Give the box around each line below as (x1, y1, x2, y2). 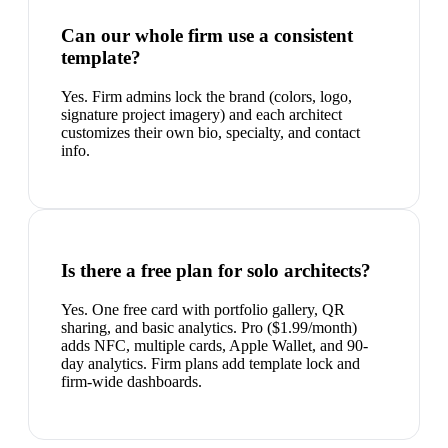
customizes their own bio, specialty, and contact (61, 123, 360, 141)
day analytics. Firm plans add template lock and (61, 355, 360, 373)
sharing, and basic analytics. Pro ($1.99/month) (61, 319, 357, 337)
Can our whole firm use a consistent (61, 25, 353, 47)
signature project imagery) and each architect (61, 105, 342, 123)
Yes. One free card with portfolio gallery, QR (61, 301, 345, 319)
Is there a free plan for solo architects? (61, 260, 371, 282)
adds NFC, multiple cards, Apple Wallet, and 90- (61, 337, 368, 355)
